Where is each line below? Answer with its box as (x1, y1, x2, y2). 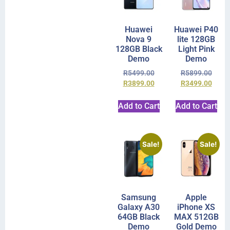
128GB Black (115, 44, 162, 54)
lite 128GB (177, 34, 215, 45)
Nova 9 (126, 34, 151, 45)
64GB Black (118, 212, 160, 222)
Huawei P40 (174, 25, 218, 35)
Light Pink (178, 44, 215, 54)
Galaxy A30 (118, 202, 160, 212)
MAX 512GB (174, 212, 219, 222)
